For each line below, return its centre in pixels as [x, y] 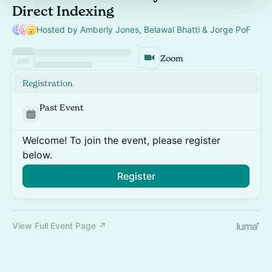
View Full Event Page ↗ [59, 226]
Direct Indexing [63, 11]
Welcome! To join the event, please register [121, 140]
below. [37, 155]
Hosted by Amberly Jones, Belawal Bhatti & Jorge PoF [143, 29]
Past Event [62, 107]
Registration [48, 83]
